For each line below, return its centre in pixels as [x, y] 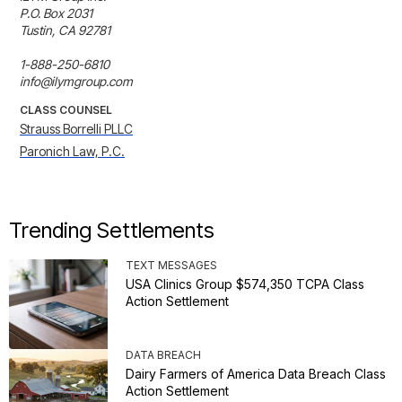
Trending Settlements [112, 231]
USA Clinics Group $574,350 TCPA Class [245, 284]
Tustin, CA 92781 [65, 31]
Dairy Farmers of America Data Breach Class [256, 374]
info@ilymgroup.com [76, 82]
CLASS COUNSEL [66, 110]
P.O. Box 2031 [56, 13]
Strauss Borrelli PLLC [76, 129]
